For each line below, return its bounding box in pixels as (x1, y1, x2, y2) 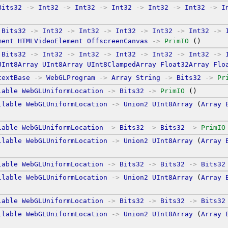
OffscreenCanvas (87, 37, 148, 45)
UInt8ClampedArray (87, 60, 156, 68)
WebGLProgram (46, 73, 95, 81)
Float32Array (160, 60, 209, 68)
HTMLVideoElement (18, 37, 83, 45)
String (136, 73, 160, 81)
